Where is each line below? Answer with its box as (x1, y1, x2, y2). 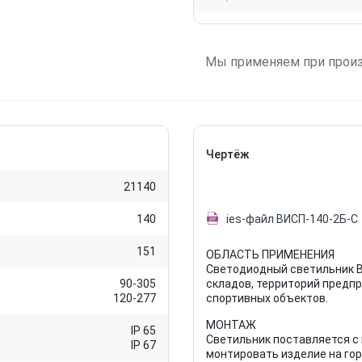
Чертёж (206, 148, 249, 161)
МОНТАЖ (206, 318, 256, 331)
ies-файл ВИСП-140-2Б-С (226, 213, 358, 225)
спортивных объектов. (206, 292, 328, 305)
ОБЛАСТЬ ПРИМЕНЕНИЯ (206, 248, 335, 261)
